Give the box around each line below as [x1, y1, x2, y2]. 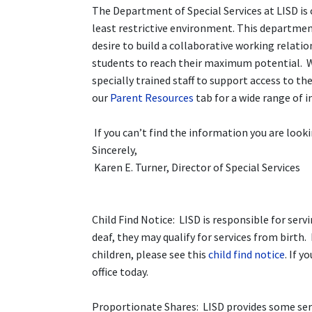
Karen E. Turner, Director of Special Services [92, 160, 300, 175]
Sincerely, [92, 143, 137, 157]
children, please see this [92, 247, 208, 262]
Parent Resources [110, 91, 194, 105]
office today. [92, 265, 153, 279]
